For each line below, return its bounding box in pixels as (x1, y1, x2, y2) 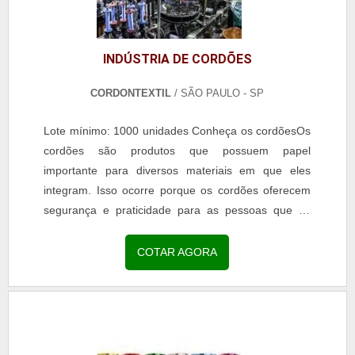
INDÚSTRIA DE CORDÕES (102, 52, 252, 67)
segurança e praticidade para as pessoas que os (44, 204, 311, 217)
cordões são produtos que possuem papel (44, 144, 311, 158)
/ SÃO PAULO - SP (171, 87, 265, 100)
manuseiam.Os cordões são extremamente (44, 223, 311, 237)
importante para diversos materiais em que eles (44, 164, 311, 177)
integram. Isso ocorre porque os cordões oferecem (44, 184, 311, 197)
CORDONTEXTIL (90, 87, 172, 100)
